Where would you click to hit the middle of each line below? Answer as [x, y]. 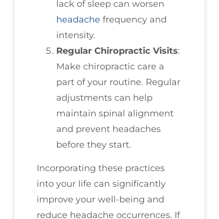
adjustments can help [104, 98]
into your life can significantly [101, 184]
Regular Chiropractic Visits [117, 51]
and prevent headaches [109, 129]
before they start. [94, 144]
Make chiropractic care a [110, 66]
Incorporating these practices [101, 168]
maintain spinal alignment [115, 113]
